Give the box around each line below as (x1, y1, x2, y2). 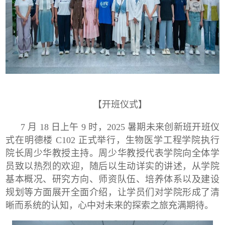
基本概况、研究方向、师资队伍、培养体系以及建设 (6, 174, 219, 184)
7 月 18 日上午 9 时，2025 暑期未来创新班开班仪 (20, 122, 219, 132)
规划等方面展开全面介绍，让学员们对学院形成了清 (6, 187, 219, 197)
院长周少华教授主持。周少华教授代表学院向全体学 (6, 148, 219, 158)
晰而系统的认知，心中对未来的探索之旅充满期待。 (6, 200, 214, 210)
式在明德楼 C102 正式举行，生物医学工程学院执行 (6, 135, 219, 145)
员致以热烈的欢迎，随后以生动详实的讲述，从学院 (6, 161, 219, 171)
